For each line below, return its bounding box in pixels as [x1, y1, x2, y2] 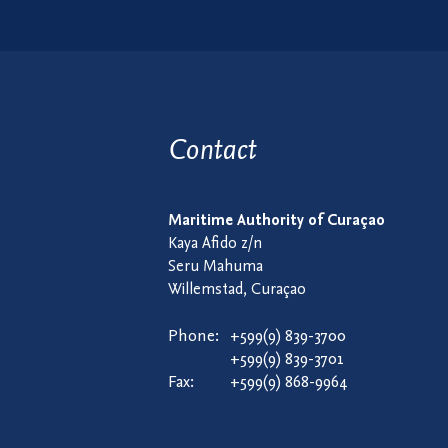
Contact [168, 131, 256, 167]
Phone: [168, 328, 219, 345]
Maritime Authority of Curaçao [168, 213, 385, 229]
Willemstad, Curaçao [168, 282, 306, 298]
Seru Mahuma [168, 259, 263, 275]
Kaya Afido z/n [168, 236, 262, 252]
